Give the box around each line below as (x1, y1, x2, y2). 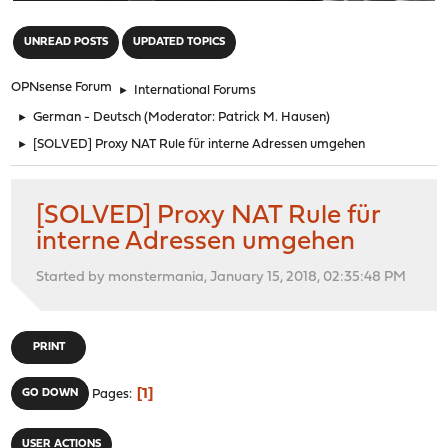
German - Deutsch (33, 110, 142, 124)
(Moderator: (144, 110, 219, 124)
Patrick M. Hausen (218, 110, 327, 124)
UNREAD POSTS (24, 36, 109, 48)
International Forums (134, 83, 257, 97)
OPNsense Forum (11, 80, 113, 94)
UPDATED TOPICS (133, 36, 226, 48)
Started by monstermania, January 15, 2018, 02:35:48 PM (36, 269, 407, 285)
